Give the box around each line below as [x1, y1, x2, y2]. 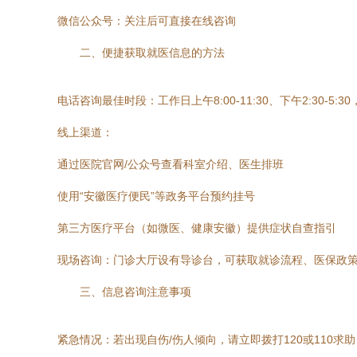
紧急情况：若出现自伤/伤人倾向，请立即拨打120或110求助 [57, 333, 355, 346]
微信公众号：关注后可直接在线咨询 [57, 14, 236, 27]
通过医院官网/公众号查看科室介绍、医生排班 [57, 158, 284, 171]
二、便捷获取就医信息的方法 [80, 46, 225, 59]
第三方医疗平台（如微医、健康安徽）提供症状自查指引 [57, 222, 336, 234]
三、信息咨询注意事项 [80, 285, 191, 298]
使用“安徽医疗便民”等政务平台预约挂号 [57, 190, 255, 202]
